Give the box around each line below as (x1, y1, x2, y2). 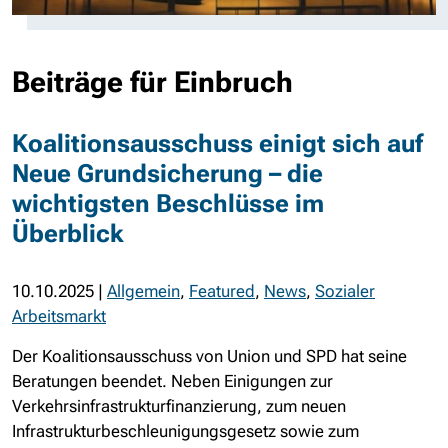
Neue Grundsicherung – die (12, 159, 323, 188)
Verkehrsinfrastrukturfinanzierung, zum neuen (12, 396, 346, 416)
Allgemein (107, 281, 180, 301)
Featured (189, 281, 255, 301)
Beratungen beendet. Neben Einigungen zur (12, 371, 333, 391)
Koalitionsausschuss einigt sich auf (12, 129, 423, 158)
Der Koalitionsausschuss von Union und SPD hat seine (12, 346, 407, 366)
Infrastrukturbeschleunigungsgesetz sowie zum (12, 421, 359, 441)
